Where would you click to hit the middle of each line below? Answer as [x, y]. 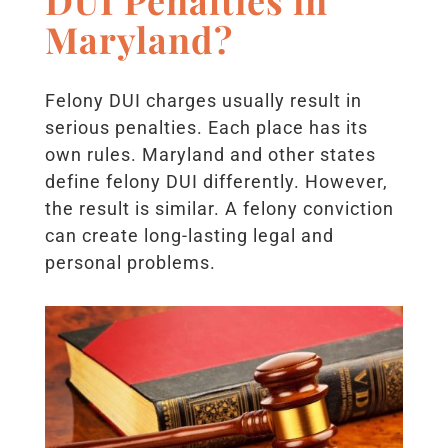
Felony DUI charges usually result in [203, 100]
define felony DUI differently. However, [216, 181]
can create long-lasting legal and [189, 235]
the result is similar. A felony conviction [219, 208]
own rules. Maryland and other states [210, 154]
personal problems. [130, 262]
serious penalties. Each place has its [206, 127]
